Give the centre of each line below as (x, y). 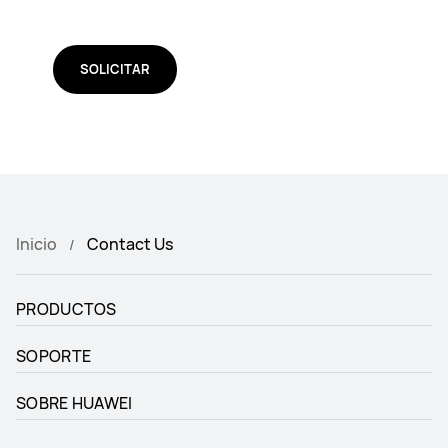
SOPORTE (54, 356)
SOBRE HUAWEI (74, 403)
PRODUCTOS (66, 309)
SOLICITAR (114, 69)
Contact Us (130, 244)
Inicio (36, 244)
